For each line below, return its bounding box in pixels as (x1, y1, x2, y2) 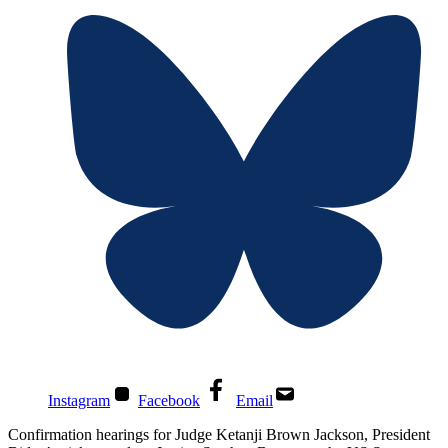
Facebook (138, 392, 200, 410)
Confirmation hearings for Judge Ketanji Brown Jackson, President (8, 426, 430, 444)
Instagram (48, 392, 110, 410)
